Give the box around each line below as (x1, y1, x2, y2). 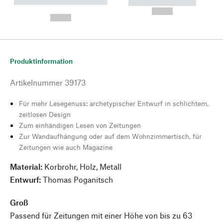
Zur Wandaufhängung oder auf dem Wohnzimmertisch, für (19, 132, 202, 140)
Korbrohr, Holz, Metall (42, 162, 121, 171)
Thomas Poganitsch (41, 175, 113, 184)
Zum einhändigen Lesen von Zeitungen (19, 121, 141, 129)
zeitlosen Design (19, 110, 71, 118)
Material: (10, 162, 42, 171)
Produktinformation (10, 57, 73, 65)
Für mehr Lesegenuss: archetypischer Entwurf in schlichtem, (19, 99, 209, 108)
